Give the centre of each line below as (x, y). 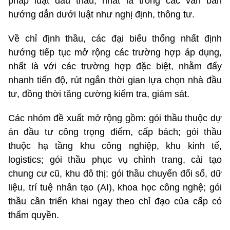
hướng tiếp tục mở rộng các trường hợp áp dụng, (115, 52)
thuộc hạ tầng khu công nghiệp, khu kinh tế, (115, 146)
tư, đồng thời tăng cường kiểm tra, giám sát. (99, 94)
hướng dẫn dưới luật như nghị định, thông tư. (101, 14)
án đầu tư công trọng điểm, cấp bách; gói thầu (115, 132)
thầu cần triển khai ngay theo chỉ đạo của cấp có (115, 201)
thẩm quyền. (34, 215)
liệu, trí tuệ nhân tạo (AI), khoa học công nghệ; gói (115, 187)
